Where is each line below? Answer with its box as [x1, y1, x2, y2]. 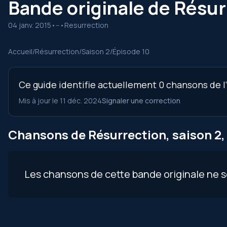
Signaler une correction [102, 96, 180, 105]
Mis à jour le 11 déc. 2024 [19, 96, 102, 105]
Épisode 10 [112, 47, 149, 56]
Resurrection [64, 20, 108, 30]
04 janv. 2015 [8, 20, 51, 30]
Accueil [8, 47, 32, 56]
